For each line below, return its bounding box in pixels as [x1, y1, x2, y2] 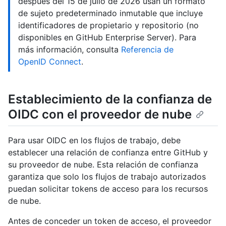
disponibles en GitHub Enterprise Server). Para [18, 32, 196, 42]
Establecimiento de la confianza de [8, 91, 212, 106]
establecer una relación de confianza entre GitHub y [8, 147, 208, 158]
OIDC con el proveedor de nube [8, 106, 192, 122]
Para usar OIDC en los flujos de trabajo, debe [8, 135, 181, 146]
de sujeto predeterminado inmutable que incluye [18, 8, 203, 18]
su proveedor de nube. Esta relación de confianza [8, 159, 198, 170]
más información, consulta [18, 44, 121, 54]
